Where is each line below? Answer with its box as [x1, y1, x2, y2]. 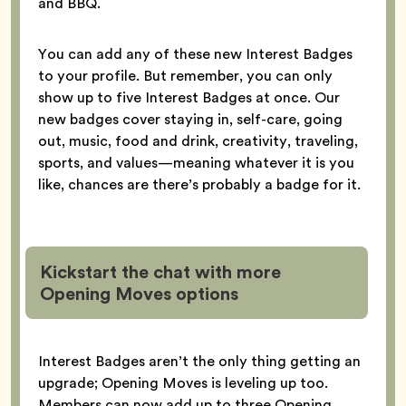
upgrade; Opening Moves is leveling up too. [38, 372, 328, 394]
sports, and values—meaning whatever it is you [38, 152, 354, 174]
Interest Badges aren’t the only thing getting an [38, 351, 361, 372]
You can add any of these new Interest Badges [38, 43, 353, 65]
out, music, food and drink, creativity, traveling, [38, 130, 358, 152]
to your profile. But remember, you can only [38, 65, 333, 87]
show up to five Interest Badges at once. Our [38, 87, 340, 109]
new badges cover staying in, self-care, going [38, 109, 343, 130]
